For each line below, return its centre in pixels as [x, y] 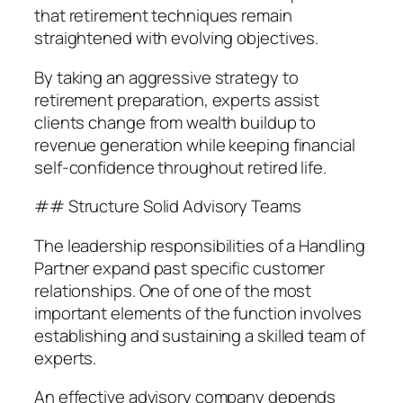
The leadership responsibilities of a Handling [200, 245]
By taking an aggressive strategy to [166, 77]
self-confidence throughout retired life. [180, 167]
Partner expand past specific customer [180, 268]
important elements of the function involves [198, 313]
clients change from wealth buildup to [175, 122]
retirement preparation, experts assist [177, 99]
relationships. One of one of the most [173, 290]
